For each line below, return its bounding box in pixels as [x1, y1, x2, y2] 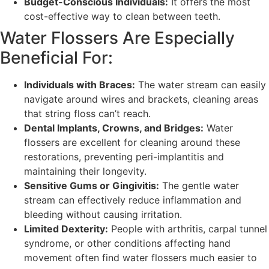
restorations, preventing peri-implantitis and [24, 151, 224, 163]
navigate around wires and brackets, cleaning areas [24, 93, 258, 106]
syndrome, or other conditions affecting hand [24, 237, 231, 250]
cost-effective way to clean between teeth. [24, 10, 220, 23]
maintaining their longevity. [24, 165, 147, 178]
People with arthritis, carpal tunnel [108, 223, 267, 235]
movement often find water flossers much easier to [24, 252, 257, 264]
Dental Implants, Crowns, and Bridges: [24, 122, 204, 134]
